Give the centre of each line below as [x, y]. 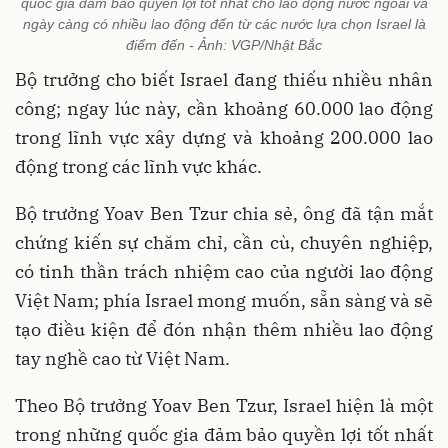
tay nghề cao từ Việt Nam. [122, 358]
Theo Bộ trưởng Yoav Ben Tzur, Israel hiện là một [224, 405]
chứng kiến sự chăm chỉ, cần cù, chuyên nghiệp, [224, 242]
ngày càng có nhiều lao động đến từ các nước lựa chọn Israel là [224, 23]
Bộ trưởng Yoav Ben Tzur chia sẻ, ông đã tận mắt [224, 213]
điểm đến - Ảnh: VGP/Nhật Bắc [224, 44]
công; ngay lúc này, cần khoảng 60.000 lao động [224, 108]
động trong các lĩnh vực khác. [138, 166]
